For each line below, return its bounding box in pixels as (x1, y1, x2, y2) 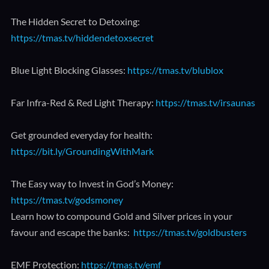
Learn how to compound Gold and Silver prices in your (10, 210, 232, 222)
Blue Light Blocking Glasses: (10, 64, 127, 76)
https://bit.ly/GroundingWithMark (10, 145, 154, 157)
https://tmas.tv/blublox (127, 64, 223, 76)
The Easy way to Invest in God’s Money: (10, 178, 174, 189)
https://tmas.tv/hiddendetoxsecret (10, 32, 154, 43)
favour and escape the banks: (10, 226, 133, 238)
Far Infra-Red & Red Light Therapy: (10, 97, 156, 108)
